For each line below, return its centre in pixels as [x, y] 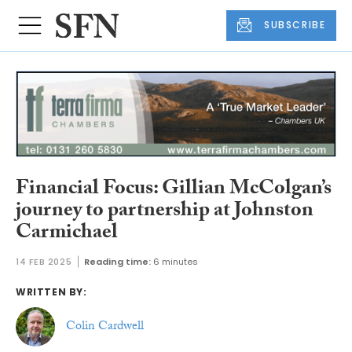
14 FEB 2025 [44, 262]
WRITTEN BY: [51, 292]
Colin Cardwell [104, 327]
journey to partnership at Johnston [165, 212]
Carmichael [67, 234]
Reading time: [118, 262]
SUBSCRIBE [295, 25]
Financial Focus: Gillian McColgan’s [174, 190]
